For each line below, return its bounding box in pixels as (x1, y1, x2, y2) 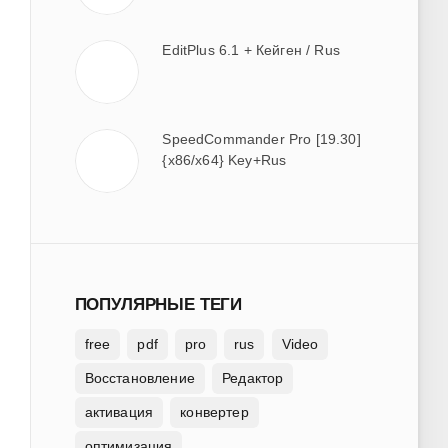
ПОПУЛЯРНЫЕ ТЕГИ (74, 294, 243, 314)
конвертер (180, 404, 249, 421)
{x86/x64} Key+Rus (162, 151, 287, 168)
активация (84, 404, 154, 421)
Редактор (222, 370, 284, 387)
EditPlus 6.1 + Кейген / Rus (162, 41, 340, 58)
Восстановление (84, 370, 195, 387)
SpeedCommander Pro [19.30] (162, 130, 361, 147)
